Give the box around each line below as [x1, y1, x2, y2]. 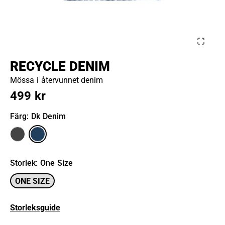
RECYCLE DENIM [10, 59, 110, 74]
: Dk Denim [27, 111, 66, 121]
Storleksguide [10, 203, 60, 212]
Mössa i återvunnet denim [10, 75, 103, 85]
